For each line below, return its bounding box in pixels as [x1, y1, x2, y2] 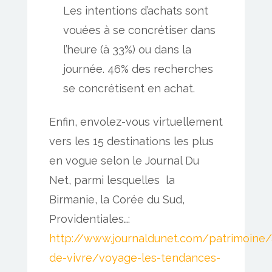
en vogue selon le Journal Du [49, 154, 199, 168]
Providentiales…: [49, 212, 130, 226]
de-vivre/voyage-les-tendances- [49, 251, 220, 265]
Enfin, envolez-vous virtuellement [49, 115, 223, 129]
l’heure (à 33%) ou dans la [63, 43, 192, 56]
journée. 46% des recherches [63, 63, 214, 76]
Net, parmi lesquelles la [49, 174, 175, 187]
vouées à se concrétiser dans [63, 24, 216, 37]
